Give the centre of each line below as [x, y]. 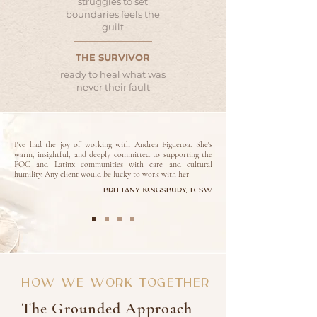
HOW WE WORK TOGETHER [116, 283]
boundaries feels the [113, 14]
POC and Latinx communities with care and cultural [113, 164]
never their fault [113, 87]
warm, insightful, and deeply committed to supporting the [113, 154]
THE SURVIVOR [113, 57]
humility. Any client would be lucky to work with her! [103, 174]
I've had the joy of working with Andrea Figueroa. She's [113, 144]
